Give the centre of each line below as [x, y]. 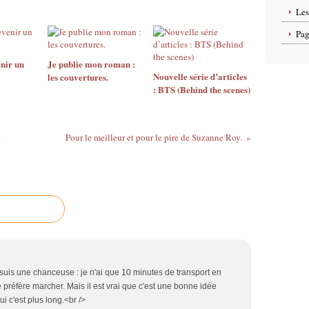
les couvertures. [78, 77]
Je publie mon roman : [91, 64]
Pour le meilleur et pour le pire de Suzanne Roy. [153, 137]
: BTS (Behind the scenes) [201, 89]
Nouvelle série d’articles [200, 76]
